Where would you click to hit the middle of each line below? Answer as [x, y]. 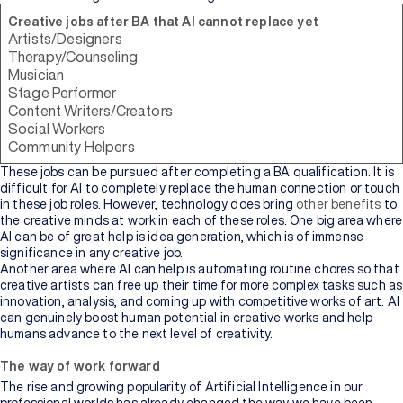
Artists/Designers [65, 39]
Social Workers [57, 129]
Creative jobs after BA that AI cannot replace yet [165, 22]
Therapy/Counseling [73, 57]
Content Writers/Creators [90, 111]
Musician [36, 75]
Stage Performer [63, 93]
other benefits [339, 204]
